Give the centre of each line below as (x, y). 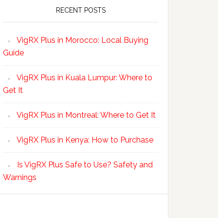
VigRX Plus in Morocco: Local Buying (82, 40)
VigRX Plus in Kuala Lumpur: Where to (84, 78)
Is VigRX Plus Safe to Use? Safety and (85, 165)
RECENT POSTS (81, 10)
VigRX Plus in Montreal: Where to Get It (86, 115)
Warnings (20, 177)
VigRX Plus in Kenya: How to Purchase (85, 140)
